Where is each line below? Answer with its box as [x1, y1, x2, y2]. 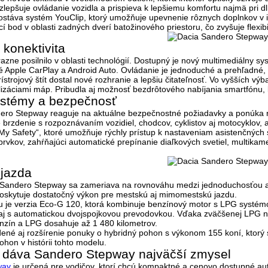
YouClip [55, 12, 84, 22]
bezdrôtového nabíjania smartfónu [133, 84, 263, 94]
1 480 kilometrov [93, 218, 155, 228]
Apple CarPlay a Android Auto [3, 65, 116, 75]
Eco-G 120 [39, 199, 80, 209]
